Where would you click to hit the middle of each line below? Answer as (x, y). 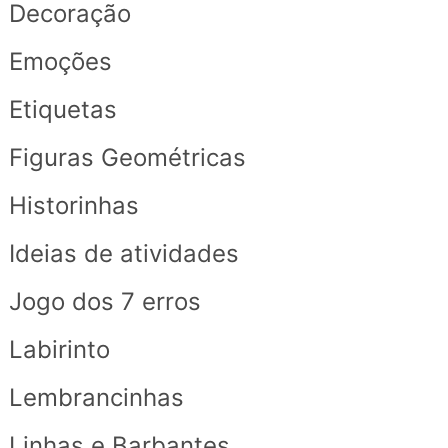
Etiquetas (62, 110)
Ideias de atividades (123, 254)
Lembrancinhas (96, 398)
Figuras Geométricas (127, 158)
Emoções (60, 62)
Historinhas (73, 206)
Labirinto (59, 350)
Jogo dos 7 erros (104, 302)
